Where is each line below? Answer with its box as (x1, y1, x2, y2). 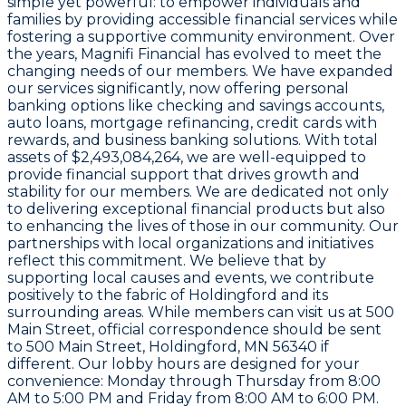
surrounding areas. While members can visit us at (7, 304, 366, 322)
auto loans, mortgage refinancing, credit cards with (7, 114, 377, 132)
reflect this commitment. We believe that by (7, 252, 326, 270)
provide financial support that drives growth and (7, 166, 360, 184)
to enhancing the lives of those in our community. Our (7, 217, 399, 236)
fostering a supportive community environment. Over (7, 28, 395, 46)
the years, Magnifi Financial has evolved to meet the (7, 45, 382, 63)
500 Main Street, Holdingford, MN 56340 (26, 338, 317, 356)
